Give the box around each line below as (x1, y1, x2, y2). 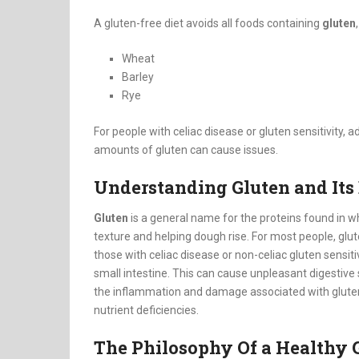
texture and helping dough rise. (94, 230, 249, 244)
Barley (122, 71, 154, 84)
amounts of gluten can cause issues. (94, 143, 278, 157)
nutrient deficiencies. (94, 304, 199, 317)
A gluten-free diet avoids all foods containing (94, 17, 322, 30)
